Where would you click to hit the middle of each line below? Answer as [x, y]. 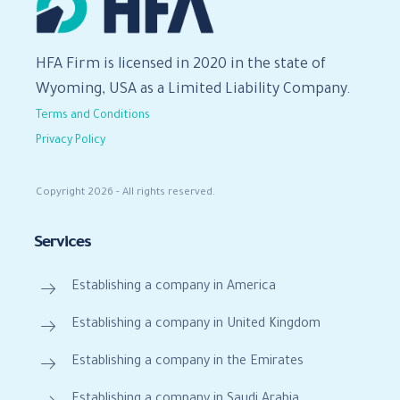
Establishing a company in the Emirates [187, 362]
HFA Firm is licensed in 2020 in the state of [181, 65]
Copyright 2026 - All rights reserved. [125, 193]
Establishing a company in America [174, 287]
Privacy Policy [71, 141]
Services [62, 243]
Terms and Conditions [93, 116]
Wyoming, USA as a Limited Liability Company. [193, 90]
